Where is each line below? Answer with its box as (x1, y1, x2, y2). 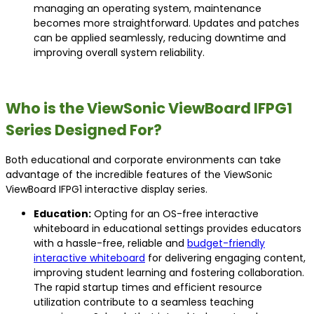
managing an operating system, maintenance (34, 1, 261, 16)
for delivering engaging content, (145, 251, 306, 266)
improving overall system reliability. (34, 46, 205, 60)
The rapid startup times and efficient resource (34, 280, 262, 295)
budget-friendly (187, 236, 265, 251)
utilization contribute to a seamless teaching (34, 295, 254, 310)
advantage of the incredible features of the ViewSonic (6, 168, 273, 182)
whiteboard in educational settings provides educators (34, 221, 301, 236)
